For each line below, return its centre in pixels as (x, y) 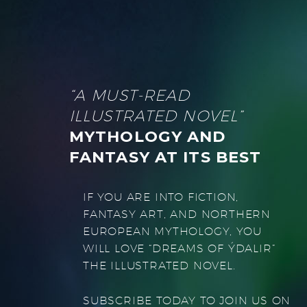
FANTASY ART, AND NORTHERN (177, 214)
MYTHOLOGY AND (148, 136)
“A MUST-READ (130, 95)
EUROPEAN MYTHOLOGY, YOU (172, 231)
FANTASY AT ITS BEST (165, 157)
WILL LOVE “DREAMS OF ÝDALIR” (179, 248)
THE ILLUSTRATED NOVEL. (159, 265)
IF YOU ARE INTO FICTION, (161, 197)
